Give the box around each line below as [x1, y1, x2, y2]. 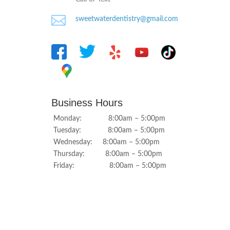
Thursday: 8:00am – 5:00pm [51, 150, 162, 158]
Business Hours [51, 97, 123, 109]
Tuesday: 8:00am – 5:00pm [51, 127, 165, 135]
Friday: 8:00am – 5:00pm [51, 162, 166, 170]
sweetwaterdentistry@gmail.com [75, 15, 178, 23]
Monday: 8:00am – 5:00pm [51, 115, 165, 123]
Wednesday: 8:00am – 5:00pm [51, 139, 160, 146]
